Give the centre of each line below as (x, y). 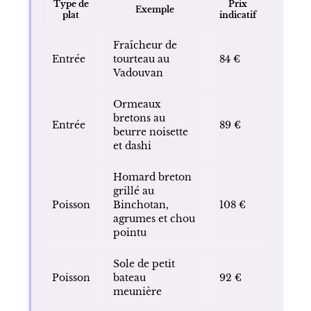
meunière (137, 291)
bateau (129, 277)
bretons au (139, 118)
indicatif (237, 15)
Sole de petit (144, 263)
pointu (129, 232)
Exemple (154, 9)
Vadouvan (138, 73)
